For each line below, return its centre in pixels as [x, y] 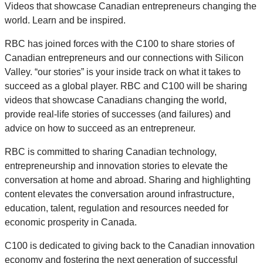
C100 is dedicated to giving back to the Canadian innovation [130, 245]
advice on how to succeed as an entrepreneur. [100, 128]
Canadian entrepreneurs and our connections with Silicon [124, 58]
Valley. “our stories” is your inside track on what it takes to [123, 72]
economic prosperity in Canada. [71, 222]
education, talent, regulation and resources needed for [117, 208]
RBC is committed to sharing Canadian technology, [111, 151]
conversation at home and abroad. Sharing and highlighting [128, 180]
